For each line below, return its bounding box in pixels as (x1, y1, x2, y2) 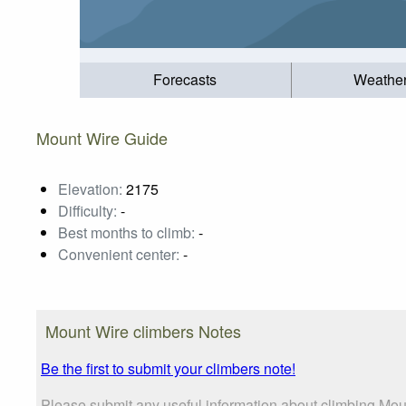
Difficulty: (58, 199, 117, 221)
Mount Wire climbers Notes (45, 318, 241, 343)
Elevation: (58, 178, 122, 199)
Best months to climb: (58, 221, 195, 243)
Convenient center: (58, 243, 179, 265)
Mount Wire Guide (36, 125, 168, 150)
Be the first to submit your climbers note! (41, 357, 295, 379)
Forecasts (153, 69, 217, 91)
